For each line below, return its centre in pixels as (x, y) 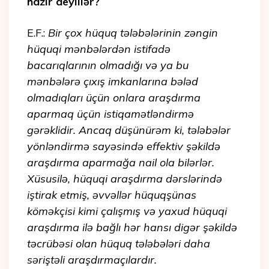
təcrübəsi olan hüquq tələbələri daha (119, 244)
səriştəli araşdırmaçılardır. (92, 260)
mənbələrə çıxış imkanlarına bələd (113, 82)
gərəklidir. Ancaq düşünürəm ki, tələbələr (129, 130)
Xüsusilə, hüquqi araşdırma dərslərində (125, 179)
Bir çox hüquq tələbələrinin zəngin (133, 33)
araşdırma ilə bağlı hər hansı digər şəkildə (132, 228)
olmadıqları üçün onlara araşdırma (114, 98)
